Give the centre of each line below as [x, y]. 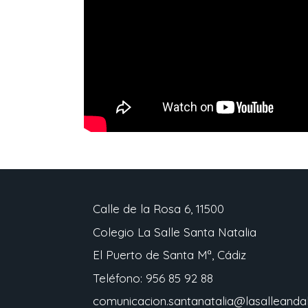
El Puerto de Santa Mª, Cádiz [169, 255]
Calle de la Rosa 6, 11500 [158, 209]
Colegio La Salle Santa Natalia [175, 232]
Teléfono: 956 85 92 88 [153, 278]
